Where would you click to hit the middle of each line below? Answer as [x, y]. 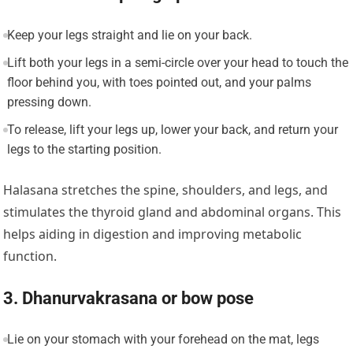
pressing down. [49, 102]
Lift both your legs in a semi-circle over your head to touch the [177, 63]
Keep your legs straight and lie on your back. [129, 35]
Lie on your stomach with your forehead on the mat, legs [163, 340]
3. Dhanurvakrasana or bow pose [129, 299]
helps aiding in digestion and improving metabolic [153, 234]
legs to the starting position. [84, 150]
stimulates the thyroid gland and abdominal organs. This [173, 212]
